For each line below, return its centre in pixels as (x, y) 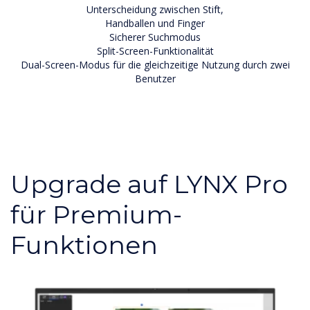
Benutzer (155, 78)
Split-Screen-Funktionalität (155, 51)
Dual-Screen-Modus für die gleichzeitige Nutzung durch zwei (155, 64)
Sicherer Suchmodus (155, 37)
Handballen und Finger (155, 23)
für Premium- (96, 214)
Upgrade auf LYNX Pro (149, 184)
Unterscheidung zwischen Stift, (155, 9)
